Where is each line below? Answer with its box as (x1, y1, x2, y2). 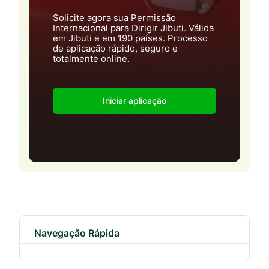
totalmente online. (53, 53, 130, 64)
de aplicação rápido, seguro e (53, 43, 178, 54)
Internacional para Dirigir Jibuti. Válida (53, 22, 214, 34)
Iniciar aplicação (103, 95, 166, 106)
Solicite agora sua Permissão (53, 12, 176, 23)
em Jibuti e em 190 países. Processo (53, 32, 208, 44)
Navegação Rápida (34, 227, 119, 239)
